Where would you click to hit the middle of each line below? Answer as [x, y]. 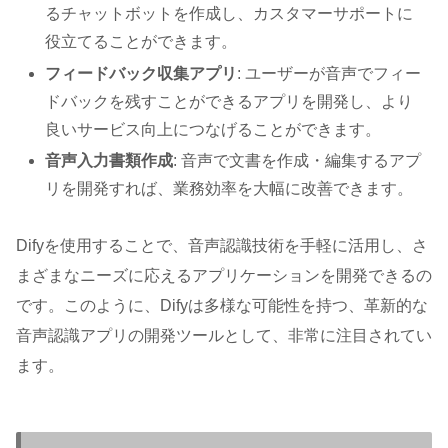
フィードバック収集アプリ [141, 73]
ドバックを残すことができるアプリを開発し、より [229, 101]
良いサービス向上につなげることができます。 [213, 129]
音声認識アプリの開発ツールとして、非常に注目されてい [224, 336]
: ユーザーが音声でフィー [329, 73]
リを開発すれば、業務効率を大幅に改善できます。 [229, 188]
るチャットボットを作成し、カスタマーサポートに [229, 14]
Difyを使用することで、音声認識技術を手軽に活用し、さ [222, 246]
